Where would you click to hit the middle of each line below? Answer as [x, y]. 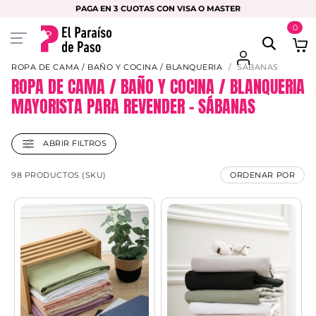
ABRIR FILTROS [74, 143]
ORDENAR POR [263, 175]
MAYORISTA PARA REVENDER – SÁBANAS [133, 106]
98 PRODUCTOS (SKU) [59, 175]
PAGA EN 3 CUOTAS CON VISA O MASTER [158, 7]
